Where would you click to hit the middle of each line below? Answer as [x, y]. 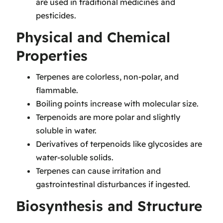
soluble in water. [66, 131]
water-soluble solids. [75, 158]
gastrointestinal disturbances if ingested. [113, 184]
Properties [52, 55]
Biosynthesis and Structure [109, 206]
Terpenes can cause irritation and [98, 171]
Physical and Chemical [93, 37]
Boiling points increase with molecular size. [117, 104]
